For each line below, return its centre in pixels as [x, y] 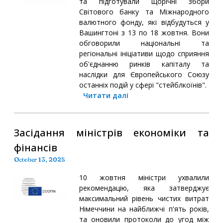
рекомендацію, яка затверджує [144, 188]
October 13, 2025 [39, 159]
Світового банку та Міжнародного [144, 11]
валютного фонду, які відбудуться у [144, 22]
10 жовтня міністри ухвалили [144, 177]
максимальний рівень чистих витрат [144, 198]
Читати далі [106, 95]
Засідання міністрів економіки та [111, 132]
